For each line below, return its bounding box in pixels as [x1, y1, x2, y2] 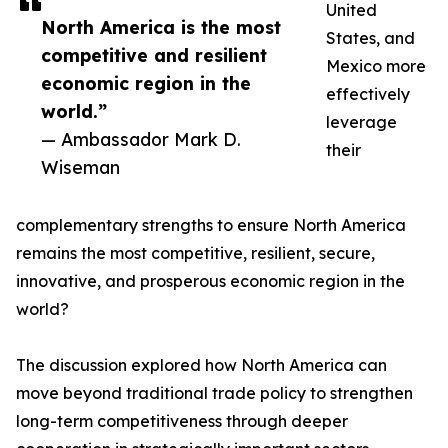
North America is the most [41, 16, 281, 38]
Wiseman [41, 156, 120, 178]
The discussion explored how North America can [16, 355, 387, 375]
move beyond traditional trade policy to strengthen [16, 383, 413, 403]
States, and [326, 28, 415, 48]
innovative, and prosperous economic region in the [16, 271, 405, 291]
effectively [326, 84, 410, 104]
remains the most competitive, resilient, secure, [16, 243, 375, 263]
